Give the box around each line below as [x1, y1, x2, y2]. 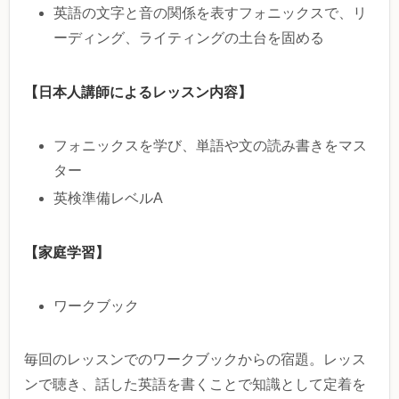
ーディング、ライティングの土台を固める [53, 29, 325, 45]
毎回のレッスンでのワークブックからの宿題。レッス [24, 351, 366, 367]
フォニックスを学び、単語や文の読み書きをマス [53, 137, 368, 153]
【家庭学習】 [24, 241, 110, 262]
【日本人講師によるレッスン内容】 [24, 81, 252, 102]
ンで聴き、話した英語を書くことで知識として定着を [24, 376, 366, 392]
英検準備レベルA [53, 190, 164, 206]
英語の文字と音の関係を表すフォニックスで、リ [53, 4, 368, 20]
